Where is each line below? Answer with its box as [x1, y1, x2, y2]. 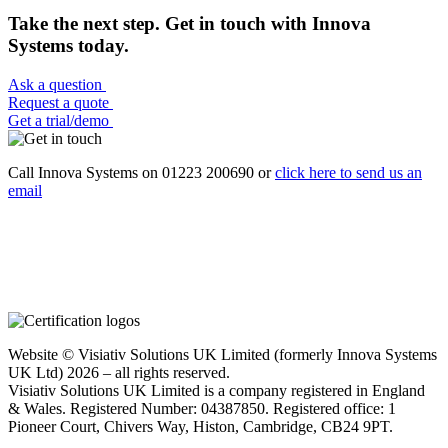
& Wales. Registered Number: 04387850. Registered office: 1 [8, 399, 396, 417]
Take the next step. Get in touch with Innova [8, 12, 371, 34]
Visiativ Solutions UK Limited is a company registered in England [8, 381, 425, 399]
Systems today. [8, 34, 129, 56]
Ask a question [8, 75, 106, 93]
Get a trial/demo [8, 111, 113, 129]
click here [275, 163, 336, 181]
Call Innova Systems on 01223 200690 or [8, 163, 275, 181]
